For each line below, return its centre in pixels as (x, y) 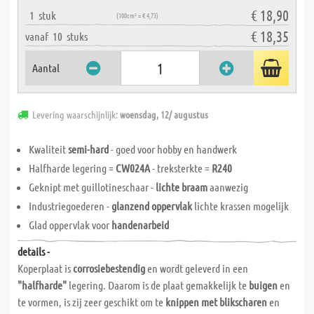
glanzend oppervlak (152, 206)
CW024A (133, 168)
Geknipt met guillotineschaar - (92, 187)
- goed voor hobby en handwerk (173, 149)
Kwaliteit (48, 149)
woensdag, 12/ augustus (164, 114)
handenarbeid (140, 225)
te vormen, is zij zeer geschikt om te (90, 302)
